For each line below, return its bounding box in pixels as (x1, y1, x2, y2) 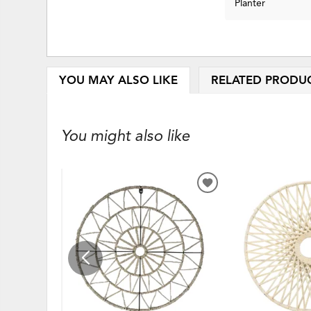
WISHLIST (206, 210, 260, 226)
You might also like (61, 126, 190, 146)
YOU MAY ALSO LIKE (58, 73, 178, 87)
